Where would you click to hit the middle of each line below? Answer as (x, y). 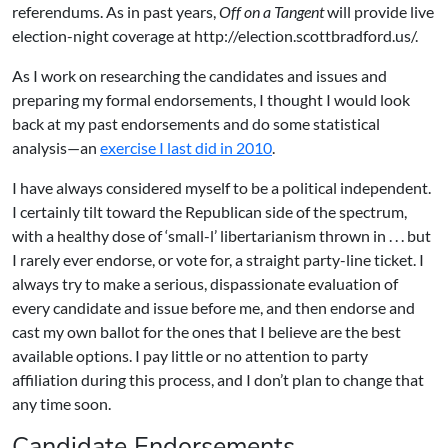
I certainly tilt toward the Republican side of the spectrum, (209, 211)
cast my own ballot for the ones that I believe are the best (206, 331)
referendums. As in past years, (115, 11)
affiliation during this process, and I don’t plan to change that (218, 379)
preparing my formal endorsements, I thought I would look (211, 99)
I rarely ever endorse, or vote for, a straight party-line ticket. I (218, 259)
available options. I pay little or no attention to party (190, 355)
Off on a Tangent (273, 11)
